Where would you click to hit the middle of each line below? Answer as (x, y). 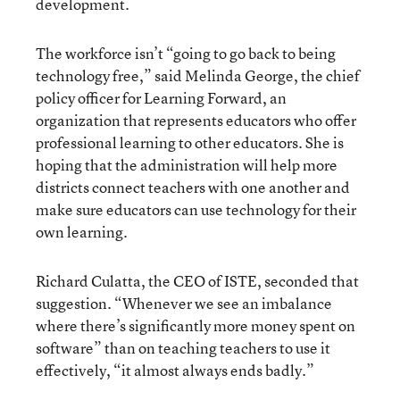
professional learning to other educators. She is (190, 142)
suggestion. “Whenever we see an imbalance (184, 303)
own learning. (82, 231)
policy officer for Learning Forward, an (161, 97)
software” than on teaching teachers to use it (183, 347)
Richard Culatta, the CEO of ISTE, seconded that (197, 280)
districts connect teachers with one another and (193, 187)
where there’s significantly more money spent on (196, 325)
